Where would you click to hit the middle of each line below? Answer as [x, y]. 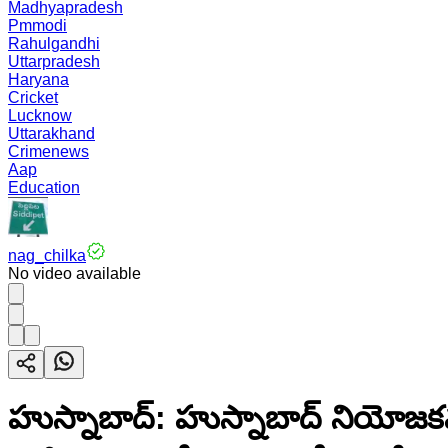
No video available [74, 273]
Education [44, 187]
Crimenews [48, 151]
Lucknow [40, 115]
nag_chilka [47, 255]
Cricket [33, 97]
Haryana [38, 79]
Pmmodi [37, 25]
